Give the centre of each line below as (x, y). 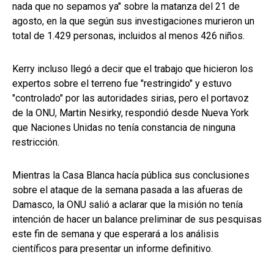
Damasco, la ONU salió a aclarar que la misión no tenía (128, 205)
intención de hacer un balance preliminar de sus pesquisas (137, 220)
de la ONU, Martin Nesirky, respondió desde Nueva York (131, 113)
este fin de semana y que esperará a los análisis (116, 234)
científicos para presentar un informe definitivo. (113, 249)
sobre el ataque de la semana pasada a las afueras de (128, 190)
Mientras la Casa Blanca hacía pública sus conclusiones (131, 176)
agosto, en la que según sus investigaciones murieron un (133, 21)
